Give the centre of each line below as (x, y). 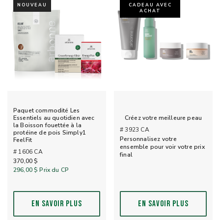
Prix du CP (54, 170)
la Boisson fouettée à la (47, 125)
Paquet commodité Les (47, 110)
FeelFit (23, 140)
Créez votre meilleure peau (163, 118)
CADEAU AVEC (150, 5)
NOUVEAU (32, 5)
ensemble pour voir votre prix (162, 147)
